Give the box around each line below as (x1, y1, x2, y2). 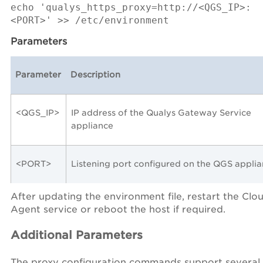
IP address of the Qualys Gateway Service (71, 107, 251, 117)
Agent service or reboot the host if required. (11, 203, 225, 215)
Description (70, 69, 120, 79)
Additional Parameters (11, 228, 143, 242)
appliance (71, 120, 113, 130)
